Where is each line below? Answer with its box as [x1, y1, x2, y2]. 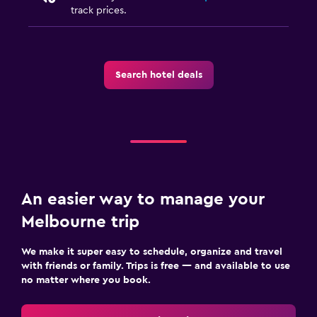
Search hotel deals [115, 69, 202, 80]
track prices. [71, 5, 127, 16]
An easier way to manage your [21, 190, 265, 208]
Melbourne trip [21, 213, 139, 231]
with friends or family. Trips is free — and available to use [21, 260, 290, 271]
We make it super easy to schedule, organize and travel [21, 246, 282, 257]
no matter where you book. [21, 275, 151, 285]
